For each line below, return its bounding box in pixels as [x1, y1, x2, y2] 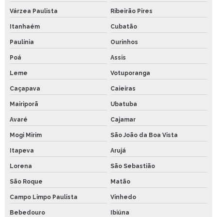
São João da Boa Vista [110, 131, 178, 139]
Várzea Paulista [10, 7, 58, 15]
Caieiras [110, 85, 136, 92]
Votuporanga [110, 69, 150, 77]
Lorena [10, 162, 32, 170]
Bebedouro [10, 209, 45, 216]
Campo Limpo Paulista [10, 193, 77, 201]
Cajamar [110, 116, 136, 123]
